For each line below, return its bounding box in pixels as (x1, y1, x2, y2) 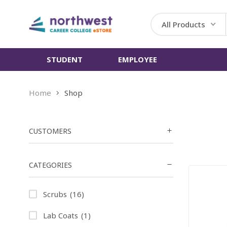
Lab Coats (43, 210, 78, 221)
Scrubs (43, 189, 67, 199)
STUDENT (47, 54, 83, 64)
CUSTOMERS (29, 126, 71, 136)
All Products (161, 19, 205, 29)
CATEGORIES (29, 160, 72, 170)
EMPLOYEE (118, 54, 157, 64)
